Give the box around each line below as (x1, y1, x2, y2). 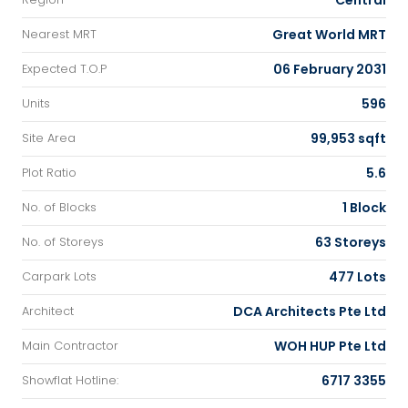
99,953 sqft (311, 129, 386, 148)
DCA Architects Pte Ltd (233, 302, 386, 321)
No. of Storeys (22, 234, 104, 250)
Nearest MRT (22, 26, 97, 42)
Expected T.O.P (22, 61, 107, 76)
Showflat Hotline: (22, 372, 118, 388)
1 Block (342, 199, 386, 217)
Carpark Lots (22, 269, 97, 284)
